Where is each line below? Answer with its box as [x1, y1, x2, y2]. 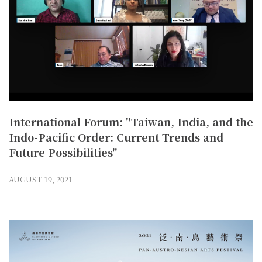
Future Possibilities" [9, 144, 118, 160]
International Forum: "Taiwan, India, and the [9, 114, 253, 130]
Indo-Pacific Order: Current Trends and [9, 129, 223, 145]
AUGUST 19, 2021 [9, 174, 73, 185]
